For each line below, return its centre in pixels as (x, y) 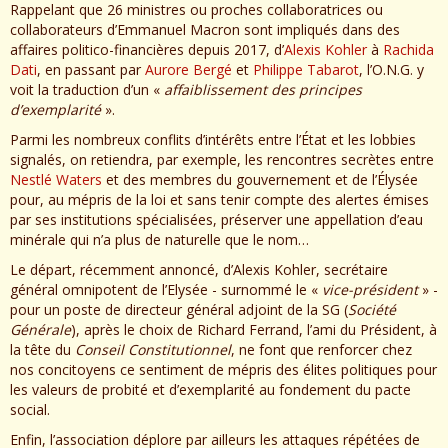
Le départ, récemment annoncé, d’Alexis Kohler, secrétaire (199, 270)
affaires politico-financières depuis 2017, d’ (147, 50)
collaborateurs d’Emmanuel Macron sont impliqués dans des (205, 30)
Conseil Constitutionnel (153, 350)
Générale (40, 330)
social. (30, 410)
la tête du (42, 350)
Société (372, 310)
